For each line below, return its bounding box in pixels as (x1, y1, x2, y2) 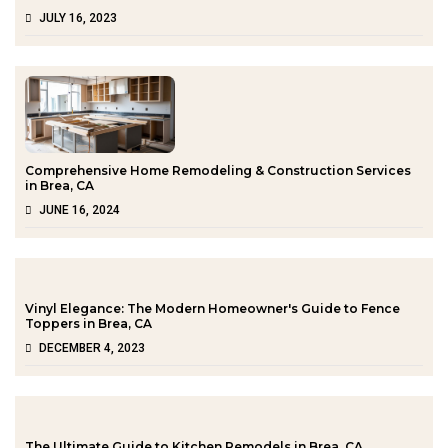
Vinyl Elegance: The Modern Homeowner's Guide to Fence (25, 300, 400, 316)
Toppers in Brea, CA (25, 315, 152, 331)
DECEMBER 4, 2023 (39, 340, 145, 355)
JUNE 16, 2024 (39, 202, 120, 217)
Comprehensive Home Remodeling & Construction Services (25, 162, 411, 178)
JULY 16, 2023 (39, 10, 117, 25)
